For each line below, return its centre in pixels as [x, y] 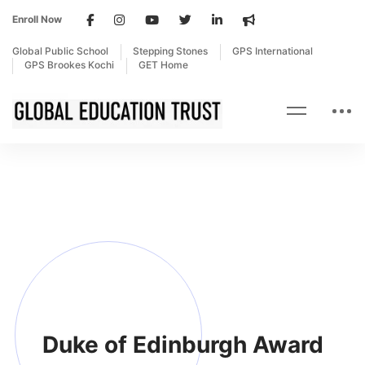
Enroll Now [37, 19]
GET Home [163, 65]
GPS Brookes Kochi [69, 65]
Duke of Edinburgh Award [182, 345]
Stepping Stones [170, 51]
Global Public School [60, 51]
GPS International [273, 51]
